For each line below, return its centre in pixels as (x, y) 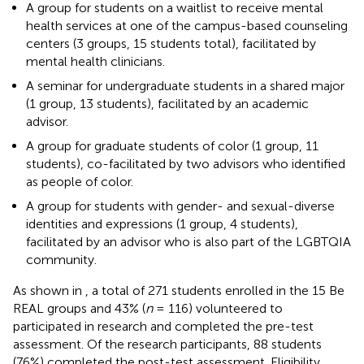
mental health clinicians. (95, 61)
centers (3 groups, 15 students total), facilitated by (171, 43)
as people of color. (80, 181)
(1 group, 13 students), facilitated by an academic (167, 103)
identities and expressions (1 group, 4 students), (162, 223)
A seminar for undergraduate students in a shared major (185, 85)
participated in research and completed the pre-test (163, 326)
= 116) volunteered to (218, 308)
